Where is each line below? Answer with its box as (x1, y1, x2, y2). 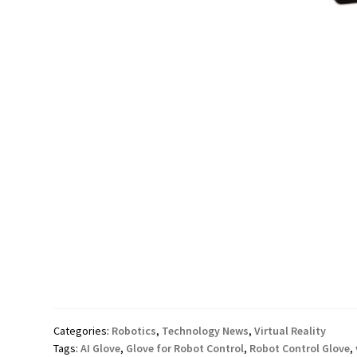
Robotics (112, 324, 157, 339)
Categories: (53, 324, 112, 339)
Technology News (162, 324, 249, 339)
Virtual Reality (254, 324, 327, 339)
